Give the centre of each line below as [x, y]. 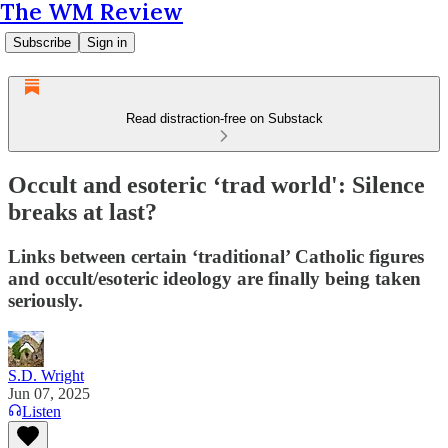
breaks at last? [82, 211]
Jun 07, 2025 [49, 393]
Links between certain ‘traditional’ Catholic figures [216, 256]
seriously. [45, 300]
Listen [41, 411]
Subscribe [42, 42]
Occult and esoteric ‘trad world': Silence [216, 184]
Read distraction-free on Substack [224, 118]
